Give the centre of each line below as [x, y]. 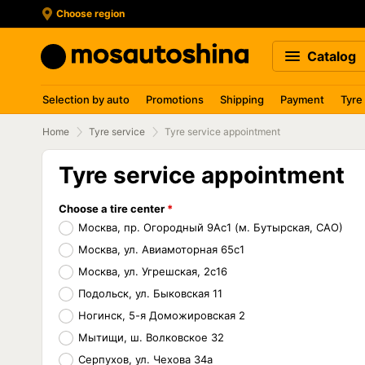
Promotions [175, 99]
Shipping [242, 99]
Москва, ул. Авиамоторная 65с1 [161, 249]
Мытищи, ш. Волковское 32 [151, 337]
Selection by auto [86, 99]
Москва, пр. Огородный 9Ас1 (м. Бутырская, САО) [211, 227]
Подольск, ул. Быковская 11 [150, 293]
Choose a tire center [112, 209]
